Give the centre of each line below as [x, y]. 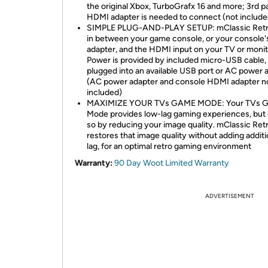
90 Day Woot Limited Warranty [172, 163]
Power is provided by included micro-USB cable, [176, 60]
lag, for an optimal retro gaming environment [169, 146]
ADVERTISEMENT [230, 196]
